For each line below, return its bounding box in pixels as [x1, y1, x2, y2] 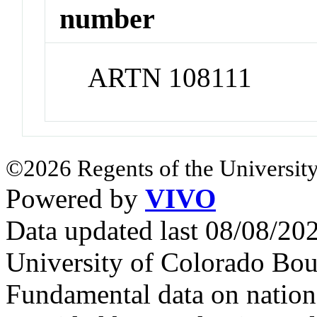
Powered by [6, 183, 145, 214]
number [59, 3, 156, 35]
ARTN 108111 [88, 62, 253, 93]
